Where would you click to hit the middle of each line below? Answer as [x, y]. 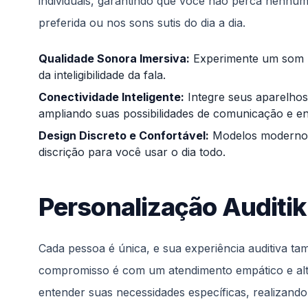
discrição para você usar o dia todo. [132, 152]
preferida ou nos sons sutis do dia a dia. [142, 22]
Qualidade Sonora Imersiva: [114, 58]
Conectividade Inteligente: [111, 97]
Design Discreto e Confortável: [124, 135]
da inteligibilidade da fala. [102, 75]
